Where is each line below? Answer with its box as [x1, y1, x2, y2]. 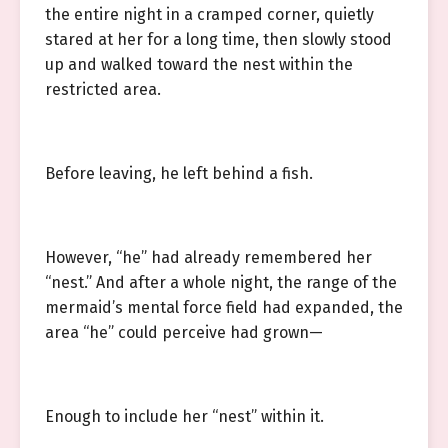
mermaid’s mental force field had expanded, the [45, 298, 403, 317]
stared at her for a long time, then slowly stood [45, 30, 392, 49]
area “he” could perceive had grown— [45, 323, 323, 342]
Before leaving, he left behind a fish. [45, 164, 313, 183]
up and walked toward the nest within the [45, 55, 353, 74]
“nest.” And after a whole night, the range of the [45, 273, 397, 292]
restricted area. [45, 80, 161, 99]
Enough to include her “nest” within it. [45, 407, 324, 426]
